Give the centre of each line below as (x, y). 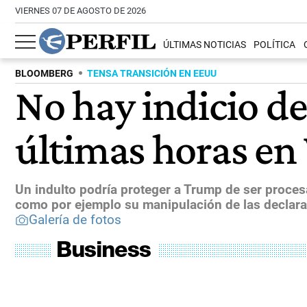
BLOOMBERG (44, 74)
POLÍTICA (275, 45)
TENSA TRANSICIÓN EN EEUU (152, 74)
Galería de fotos (75, 219)
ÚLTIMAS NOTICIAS (205, 45)
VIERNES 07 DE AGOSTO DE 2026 (81, 11)
